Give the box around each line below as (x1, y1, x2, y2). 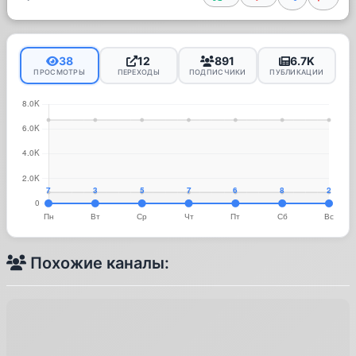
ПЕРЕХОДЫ (117, 68, 160, 76)
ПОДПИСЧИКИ (188, 68, 246, 76)
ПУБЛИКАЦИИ (269, 68, 324, 76)
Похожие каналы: (26, 253, 169, 273)
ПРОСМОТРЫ (33, 68, 86, 76)
